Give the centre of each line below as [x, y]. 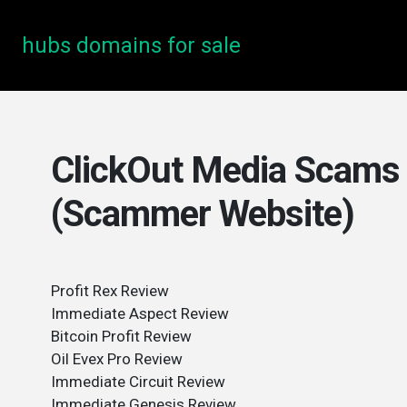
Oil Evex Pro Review [117, 359]
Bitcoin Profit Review [121, 336]
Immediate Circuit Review [138, 382]
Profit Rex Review [110, 291]
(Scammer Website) [203, 214]
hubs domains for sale [131, 45]
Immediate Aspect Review [140, 313]
